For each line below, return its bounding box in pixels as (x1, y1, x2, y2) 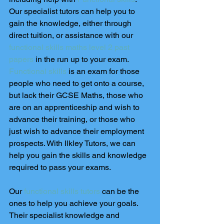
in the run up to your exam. (33, 54, 130, 64)
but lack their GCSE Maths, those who (9, 90, 145, 100)
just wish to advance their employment (9, 126, 146, 136)
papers (9, 54, 33, 64)
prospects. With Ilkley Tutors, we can (9, 138, 137, 148)
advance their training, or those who (9, 114, 137, 124)
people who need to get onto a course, (9, 78, 146, 88)
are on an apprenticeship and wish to (9, 102, 141, 112)
